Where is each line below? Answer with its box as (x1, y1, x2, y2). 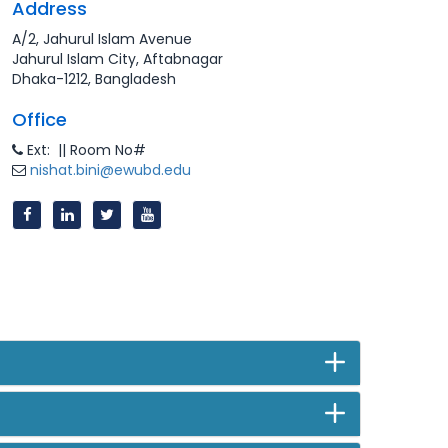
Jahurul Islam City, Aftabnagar (12, 49, 223, 69)
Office (12, 107, 67, 132)
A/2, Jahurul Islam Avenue (12, 29, 192, 49)
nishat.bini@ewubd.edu (30, 160, 191, 180)
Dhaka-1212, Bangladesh (12, 69, 176, 89)
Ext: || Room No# (27, 140, 146, 160)
